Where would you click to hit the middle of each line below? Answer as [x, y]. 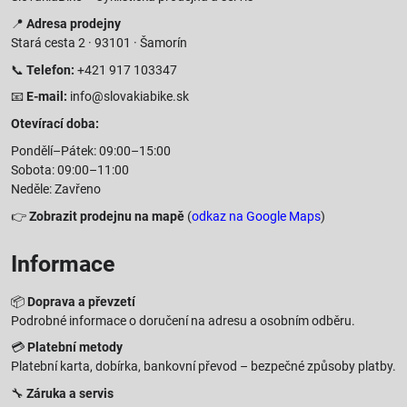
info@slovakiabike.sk [128, 97]
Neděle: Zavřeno [56, 189]
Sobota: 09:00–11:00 [70, 169]
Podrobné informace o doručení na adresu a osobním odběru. [183, 320]
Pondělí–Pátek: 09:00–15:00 [91, 150]
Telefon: [50, 69]
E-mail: [47, 97]
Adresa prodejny [74, 23]
